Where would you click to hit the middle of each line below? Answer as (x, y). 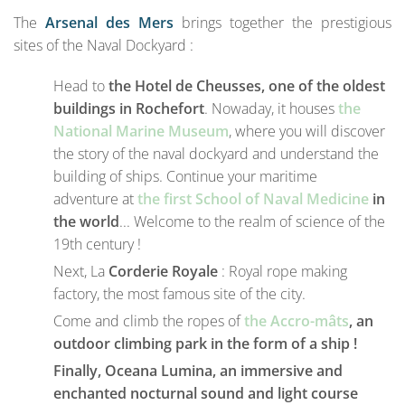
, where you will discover (307, 132)
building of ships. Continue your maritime (185, 177)
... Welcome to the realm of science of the (252, 222)
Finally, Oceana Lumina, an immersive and (198, 370)
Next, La (81, 272)
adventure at (95, 199)
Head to (81, 86)
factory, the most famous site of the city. (179, 294)
